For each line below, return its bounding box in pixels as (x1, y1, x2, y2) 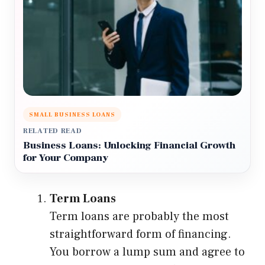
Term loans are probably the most (50, 209, 229, 225)
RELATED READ (23, 127, 82, 136)
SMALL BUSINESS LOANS (29, 111, 115, 119)
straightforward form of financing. (50, 227, 231, 243)
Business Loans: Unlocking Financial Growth (23, 139, 235, 153)
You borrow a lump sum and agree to (50, 244, 245, 260)
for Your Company (23, 151, 108, 165)
